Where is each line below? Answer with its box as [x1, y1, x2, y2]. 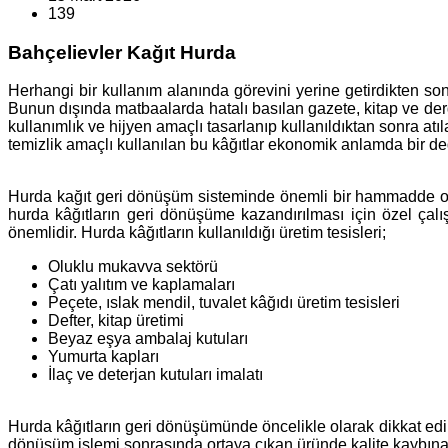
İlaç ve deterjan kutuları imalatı [48, 366, 263, 384]
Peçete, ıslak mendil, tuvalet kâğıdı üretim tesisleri [48, 294, 400, 312]
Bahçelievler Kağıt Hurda [8, 41, 236, 63]
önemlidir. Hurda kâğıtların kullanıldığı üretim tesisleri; [8, 224, 386, 242]
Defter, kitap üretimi [48, 312, 184, 330]
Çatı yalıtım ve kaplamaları [48, 276, 235, 294]
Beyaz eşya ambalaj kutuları [48, 330, 248, 348]
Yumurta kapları [48, 348, 159, 366]
